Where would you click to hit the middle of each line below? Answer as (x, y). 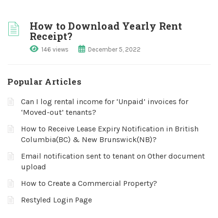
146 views (55, 49)
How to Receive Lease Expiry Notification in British (110, 129)
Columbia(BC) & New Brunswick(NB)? (89, 139)
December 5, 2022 (114, 49)
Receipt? (51, 36)
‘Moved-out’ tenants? (59, 112)
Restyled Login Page (56, 200)
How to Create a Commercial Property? (89, 183)
